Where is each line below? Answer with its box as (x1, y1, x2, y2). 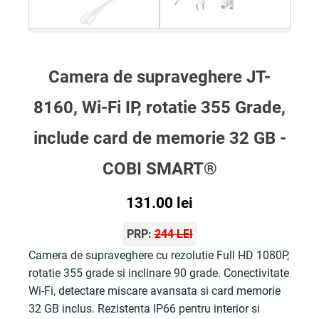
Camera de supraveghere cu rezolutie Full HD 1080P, (28, 249, 289, 262)
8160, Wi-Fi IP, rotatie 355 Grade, (33, 98, 286, 117)
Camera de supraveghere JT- (48, 67, 271, 87)
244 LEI (154, 227, 193, 241)
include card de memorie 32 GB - (33, 128, 286, 148)
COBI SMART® (102, 159, 217, 179)
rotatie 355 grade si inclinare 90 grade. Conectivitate (28, 266, 289, 280)
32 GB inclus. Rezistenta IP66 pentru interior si (28, 302, 260, 315)
